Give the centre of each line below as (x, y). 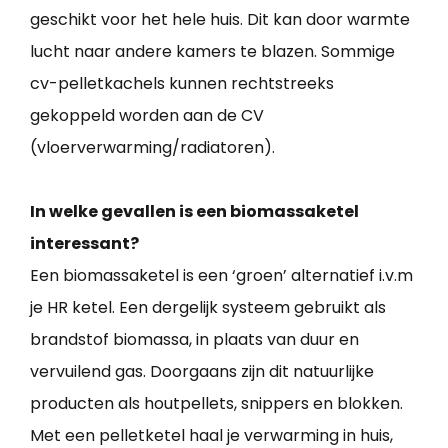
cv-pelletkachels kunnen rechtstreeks (182, 84)
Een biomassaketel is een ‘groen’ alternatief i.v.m (221, 276)
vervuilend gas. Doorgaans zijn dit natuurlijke (202, 372)
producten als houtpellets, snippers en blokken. (216, 404)
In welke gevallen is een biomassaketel (194, 212)
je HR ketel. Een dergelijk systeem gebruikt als (208, 308)
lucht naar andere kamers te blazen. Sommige (212, 52)
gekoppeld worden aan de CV (147, 116)
